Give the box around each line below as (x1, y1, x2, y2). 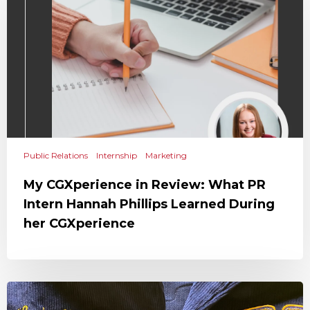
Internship (96, 150, 137, 161)
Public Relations (24, 150, 88, 161)
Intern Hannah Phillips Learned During (24, 197, 275, 212)
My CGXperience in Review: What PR (24, 177, 266, 192)
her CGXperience (24, 216, 135, 231)
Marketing (145, 150, 187, 161)
